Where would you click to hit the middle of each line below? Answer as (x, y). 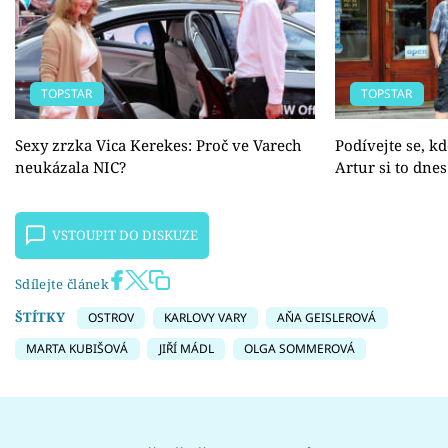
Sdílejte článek (62, 284)
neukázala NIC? (70, 167)
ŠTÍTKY (40, 317)
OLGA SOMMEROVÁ (299, 348)
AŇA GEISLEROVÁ (327, 318)
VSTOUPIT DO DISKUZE (125, 235)
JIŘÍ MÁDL (186, 348)
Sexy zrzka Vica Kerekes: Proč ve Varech (158, 145)
